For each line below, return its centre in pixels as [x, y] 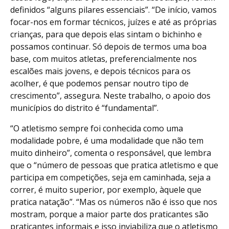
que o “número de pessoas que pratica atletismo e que [114, 165]
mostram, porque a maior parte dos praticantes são [109, 214]
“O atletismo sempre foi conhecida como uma [97, 129]
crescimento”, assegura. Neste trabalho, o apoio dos [110, 96]
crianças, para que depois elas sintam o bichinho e [106, 35]
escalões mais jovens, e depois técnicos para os [100, 71]
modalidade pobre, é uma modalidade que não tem [107, 141]
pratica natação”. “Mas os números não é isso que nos [114, 202]
